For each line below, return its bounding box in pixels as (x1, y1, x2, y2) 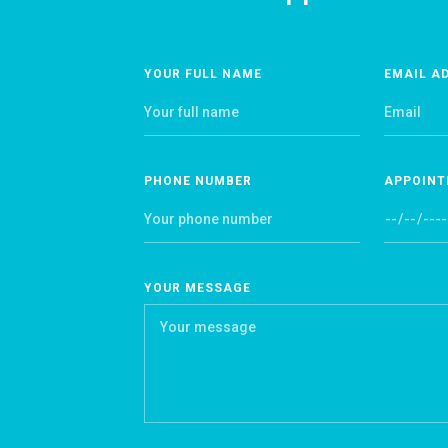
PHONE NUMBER (144, 173, 252, 188)
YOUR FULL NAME (144, 66, 262, 81)
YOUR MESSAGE (144, 280, 251, 295)
